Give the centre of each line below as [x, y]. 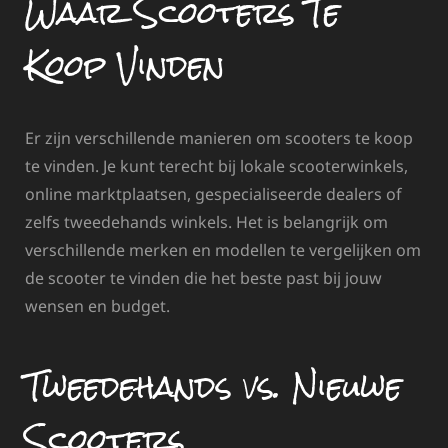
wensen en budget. [97, 306]
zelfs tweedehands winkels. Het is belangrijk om [206, 222]
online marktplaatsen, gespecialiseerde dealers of [213, 194]
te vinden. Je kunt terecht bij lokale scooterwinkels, [216, 166]
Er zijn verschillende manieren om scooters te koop [219, 138]
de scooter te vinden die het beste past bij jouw [203, 278]
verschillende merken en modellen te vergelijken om [223, 250]
